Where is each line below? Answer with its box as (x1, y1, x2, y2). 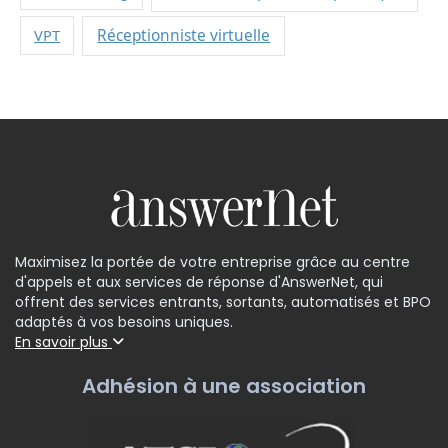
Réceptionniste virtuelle (97, 25, 271, 47)
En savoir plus (15, 332, 112, 353)
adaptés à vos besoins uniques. (15, 312, 233, 333)
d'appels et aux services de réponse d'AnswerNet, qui (15, 272, 383, 293)
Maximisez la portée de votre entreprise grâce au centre (15, 252, 410, 273)
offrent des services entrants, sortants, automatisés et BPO (15, 292, 431, 313)
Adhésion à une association (82, 372, 366, 401)
